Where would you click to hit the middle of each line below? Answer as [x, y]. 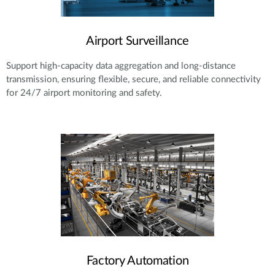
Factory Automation [137, 261]
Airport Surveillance [137, 41]
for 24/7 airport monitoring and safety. [84, 93]
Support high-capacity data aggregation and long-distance [121, 66]
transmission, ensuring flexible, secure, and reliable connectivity [134, 79]
